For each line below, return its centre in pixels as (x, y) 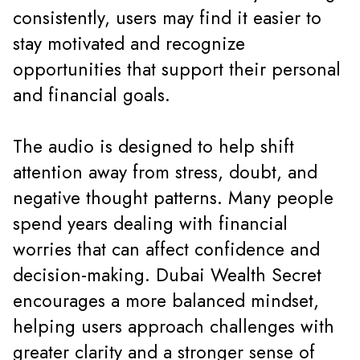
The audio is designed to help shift (153, 147)
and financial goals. (92, 96)
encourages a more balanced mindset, (166, 301)
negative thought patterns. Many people (173, 198)
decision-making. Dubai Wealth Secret (167, 276)
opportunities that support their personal (177, 70)
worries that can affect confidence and (166, 250)
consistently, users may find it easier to (167, 18)
